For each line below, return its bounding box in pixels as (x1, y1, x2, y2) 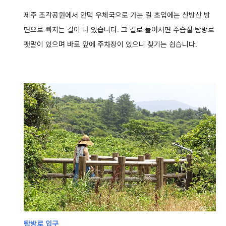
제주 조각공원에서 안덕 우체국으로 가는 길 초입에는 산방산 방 (23, 10, 210, 20)
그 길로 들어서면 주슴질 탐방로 (121, 25, 214, 34)
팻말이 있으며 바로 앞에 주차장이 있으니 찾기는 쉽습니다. (23, 39, 197, 49)
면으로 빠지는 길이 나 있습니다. (23, 25, 121, 34)
